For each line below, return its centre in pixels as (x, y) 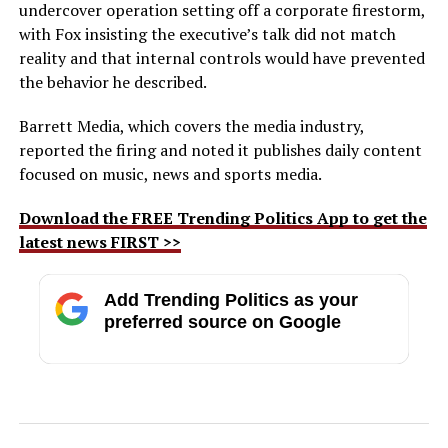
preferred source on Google (222, 321)
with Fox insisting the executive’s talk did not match (207, 33)
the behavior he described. (112, 81)
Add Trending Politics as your (230, 299)
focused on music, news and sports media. (170, 173)
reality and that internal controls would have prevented (221, 57)
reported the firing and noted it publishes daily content (220, 149)
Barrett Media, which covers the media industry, (191, 125)
